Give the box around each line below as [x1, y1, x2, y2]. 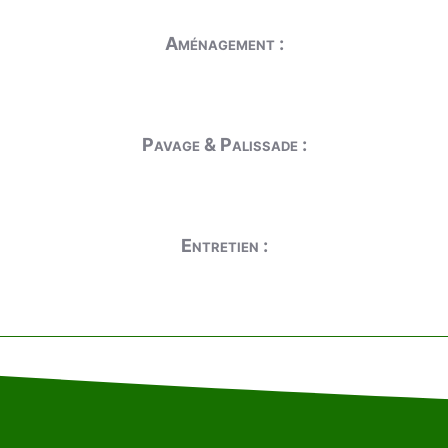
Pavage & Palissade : [141, 134, 307, 155]
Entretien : [180, 235, 268, 256]
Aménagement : [164, 33, 284, 54]
